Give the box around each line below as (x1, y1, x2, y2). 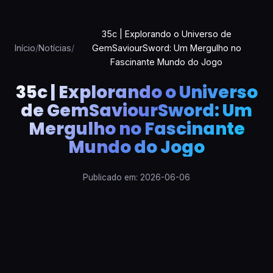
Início (15, 43, 35, 54)
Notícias (38, 43, 71, 54)
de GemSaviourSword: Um (21, 99, 252, 123)
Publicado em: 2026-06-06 (83, 172, 190, 183)
